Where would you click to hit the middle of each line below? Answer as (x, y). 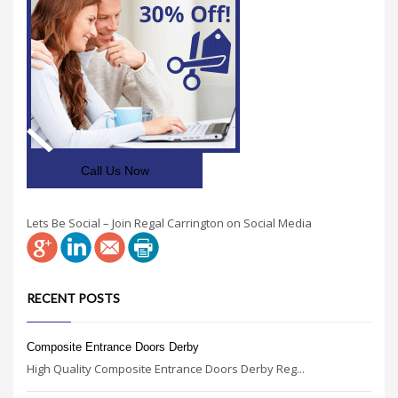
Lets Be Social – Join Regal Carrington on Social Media (169, 223)
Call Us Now (115, 170)
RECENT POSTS (73, 298)
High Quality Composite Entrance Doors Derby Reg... (166, 369)
